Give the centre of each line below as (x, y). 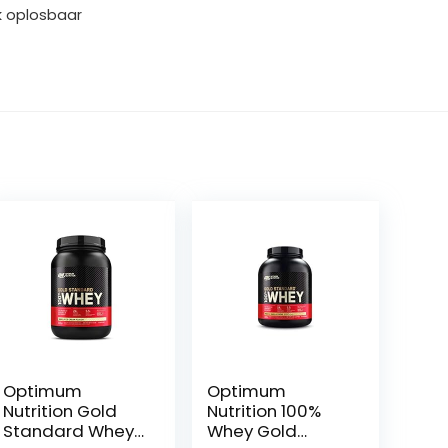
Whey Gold (252, 431)
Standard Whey (69, 431)
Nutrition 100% (264, 411)
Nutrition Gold (60, 411)
